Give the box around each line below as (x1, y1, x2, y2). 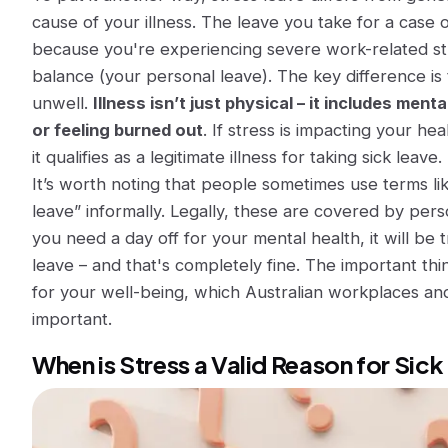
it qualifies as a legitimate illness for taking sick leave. (32, 147, 442, 167)
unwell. (32, 93, 93, 113)
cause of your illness (32, 12, 192, 32)
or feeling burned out (32, 120, 203, 140)
